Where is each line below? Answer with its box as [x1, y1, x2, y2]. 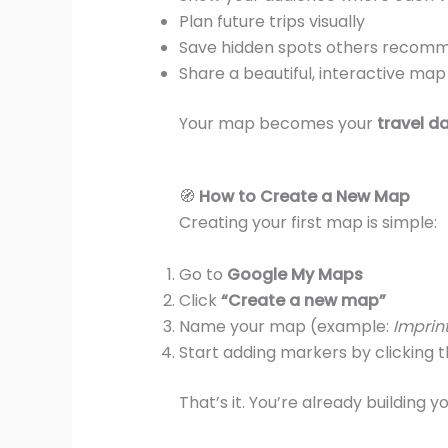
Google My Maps [226, 262, 363, 286]
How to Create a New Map [198, 185, 410, 209]
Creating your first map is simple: [178, 211, 437, 235]
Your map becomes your [178, 111, 377, 135]
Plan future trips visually [178, 9, 365, 33]
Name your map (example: [178, 314, 393, 338]
